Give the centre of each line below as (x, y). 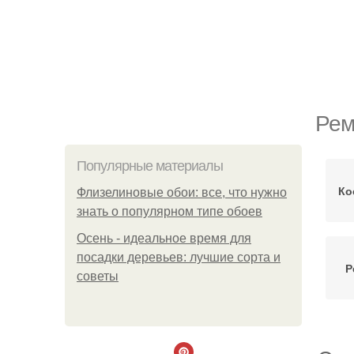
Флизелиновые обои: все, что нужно (182, 192)
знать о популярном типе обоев (169, 211)
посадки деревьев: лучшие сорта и (179, 257)
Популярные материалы (150, 166)
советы (98, 276)
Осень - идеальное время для (164, 238)
